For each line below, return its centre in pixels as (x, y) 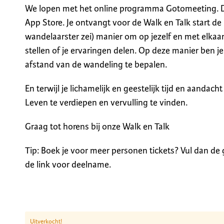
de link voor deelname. (68, 164)
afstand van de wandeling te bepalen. (96, 64)
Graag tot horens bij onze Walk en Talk (97, 126)
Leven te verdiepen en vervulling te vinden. (106, 102)
